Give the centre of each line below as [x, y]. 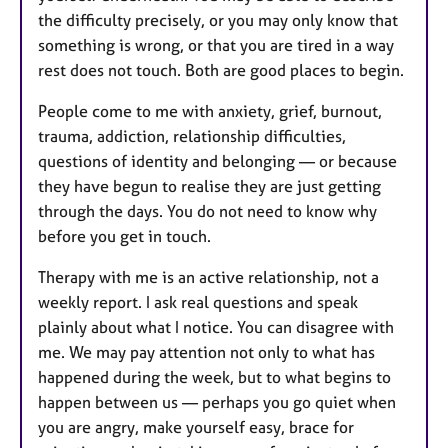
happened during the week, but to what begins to [214, 377]
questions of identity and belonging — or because [217, 161]
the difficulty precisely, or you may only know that [218, 20]
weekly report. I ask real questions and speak [198, 302]
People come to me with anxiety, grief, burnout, [210, 111]
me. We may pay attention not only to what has [206, 352]
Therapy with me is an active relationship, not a [208, 277]
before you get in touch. [124, 236]
